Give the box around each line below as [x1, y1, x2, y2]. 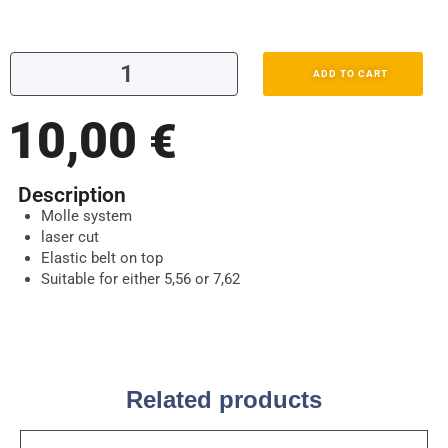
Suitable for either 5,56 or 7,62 [40, 269, 240, 288]
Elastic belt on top [40, 248, 163, 267]
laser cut [40, 227, 99, 246]
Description [18, 182, 126, 207]
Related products [126, 386, 322, 414]
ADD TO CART [313, 67, 388, 79]
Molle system [40, 206, 132, 225]
